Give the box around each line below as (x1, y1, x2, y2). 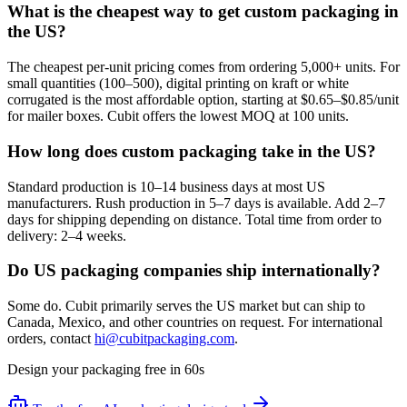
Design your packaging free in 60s (7, 362, 204, 377)
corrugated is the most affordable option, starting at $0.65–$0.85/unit (7, 92, 399, 108)
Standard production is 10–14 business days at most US (7, 178, 325, 194)
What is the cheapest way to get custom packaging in (7, 2, 399, 22)
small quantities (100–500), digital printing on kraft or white (7, 75, 349, 92)
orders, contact (7, 331, 94, 346)
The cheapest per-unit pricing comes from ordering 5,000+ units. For (7, 59, 400, 75)
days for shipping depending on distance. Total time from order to (7, 211, 382, 227)
